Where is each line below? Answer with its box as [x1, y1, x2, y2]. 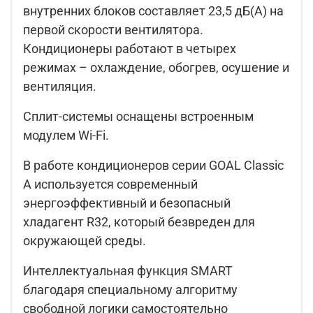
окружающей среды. [23, 233, 146, 249]
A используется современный [23, 177, 198, 192]
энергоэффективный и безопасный [23, 196, 231, 211]
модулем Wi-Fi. [23, 128, 109, 143]
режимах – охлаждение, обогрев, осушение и [23, 60, 289, 75]
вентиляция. [23, 79, 96, 94]
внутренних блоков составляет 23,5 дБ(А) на [23, 3, 284, 19]
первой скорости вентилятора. [23, 22, 203, 38]
